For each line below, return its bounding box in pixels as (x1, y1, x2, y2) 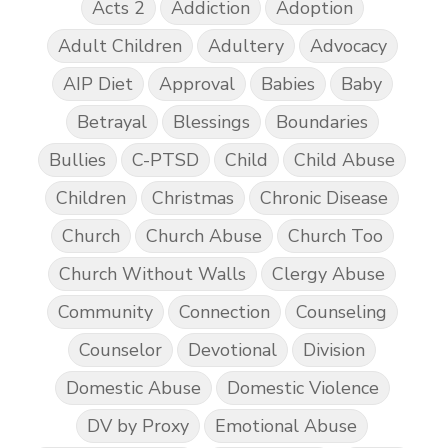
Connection (178, 299, 270, 324)
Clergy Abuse (272, 261, 385, 286)
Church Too (287, 223, 383, 248)
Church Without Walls (59, 261, 246, 286)
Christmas (152, 185, 234, 210)
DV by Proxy (87, 413, 189, 438)
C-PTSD (132, 147, 199, 172)
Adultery (207, 33, 284, 58)
